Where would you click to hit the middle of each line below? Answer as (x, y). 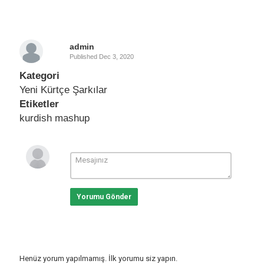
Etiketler (39, 104)
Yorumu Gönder (104, 197)
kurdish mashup (55, 118)
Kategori (39, 76)
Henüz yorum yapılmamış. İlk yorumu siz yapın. (98, 258)
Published (84, 57)
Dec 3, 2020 (116, 57)
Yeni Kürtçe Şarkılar (63, 90)
